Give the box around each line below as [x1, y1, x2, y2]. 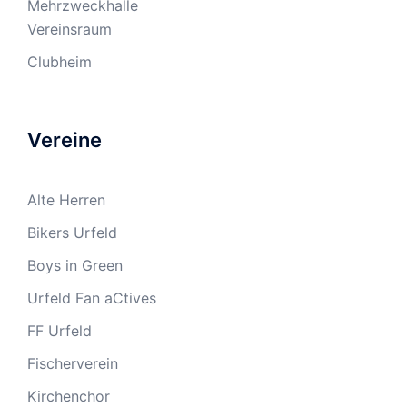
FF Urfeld [27, 322, 92, 340]
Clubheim [27, 53, 92, 71]
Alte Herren [27, 191, 105, 209]
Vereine [27, 128, 102, 152]
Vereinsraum [27, 20, 112, 38]
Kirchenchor [27, 387, 110, 405]
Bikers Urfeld [27, 223, 117, 242]
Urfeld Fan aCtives [27, 289, 156, 307]
